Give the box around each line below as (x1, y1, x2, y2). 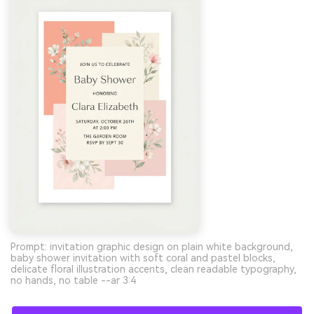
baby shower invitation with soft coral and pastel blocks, (11, 252, 275, 264)
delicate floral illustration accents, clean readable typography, (11, 264, 296, 275)
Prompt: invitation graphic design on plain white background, (11, 241, 293, 253)
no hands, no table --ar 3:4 (11, 275, 136, 287)
